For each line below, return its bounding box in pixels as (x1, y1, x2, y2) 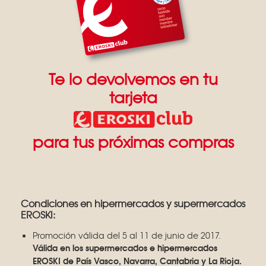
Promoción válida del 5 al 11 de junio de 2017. (33, 229, 221, 241)
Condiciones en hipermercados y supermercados (21, 195, 245, 210)
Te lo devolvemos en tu (48, 66, 218, 90)
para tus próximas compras (32, 129, 234, 153)
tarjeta (109, 85, 157, 108)
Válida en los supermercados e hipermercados (33, 240, 217, 254)
